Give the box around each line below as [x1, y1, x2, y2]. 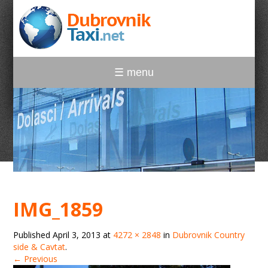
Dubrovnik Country [172, 229, 245, 240]
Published [13, 229, 53, 240]
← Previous [13, 253, 58, 264]
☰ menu [114, 66, 154, 78]
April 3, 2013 [53, 229, 101, 240]
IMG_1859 [13, 196, 103, 222]
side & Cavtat [13, 241, 66, 252]
